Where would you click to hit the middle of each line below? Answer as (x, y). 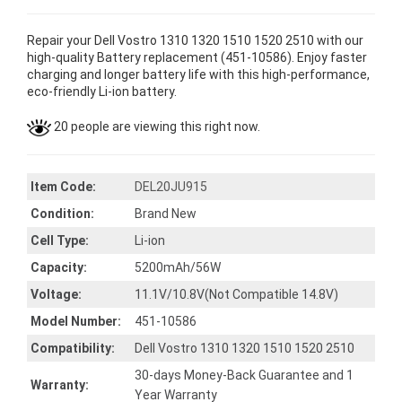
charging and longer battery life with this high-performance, (198, 74)
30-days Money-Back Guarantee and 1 (244, 375)
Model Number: (76, 321)
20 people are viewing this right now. (156, 127)
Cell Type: (60, 240)
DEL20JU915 (171, 187)
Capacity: (59, 267)
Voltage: (56, 294)
